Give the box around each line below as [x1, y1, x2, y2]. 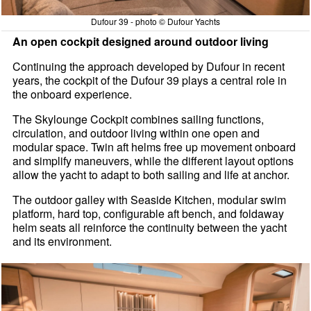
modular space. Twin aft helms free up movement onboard [12, 138, 296, 155]
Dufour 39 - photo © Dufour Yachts [90, 15, 220, 27]
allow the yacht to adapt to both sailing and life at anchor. [12, 166, 290, 183]
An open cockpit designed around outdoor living [12, 33, 269, 49]
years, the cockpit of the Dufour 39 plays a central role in [12, 72, 287, 88]
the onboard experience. [12, 85, 133, 102]
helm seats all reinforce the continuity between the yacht [12, 219, 287, 235]
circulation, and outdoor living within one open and [12, 124, 260, 141]
